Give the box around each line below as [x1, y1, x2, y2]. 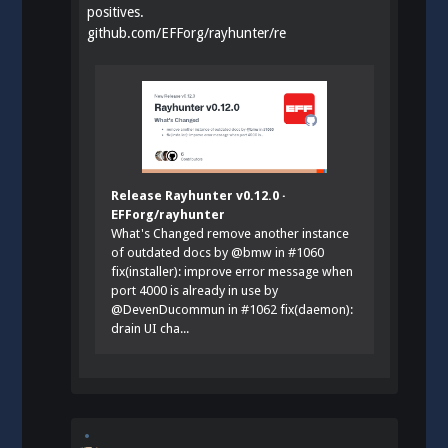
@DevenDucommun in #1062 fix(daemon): [111, 301, 354, 317]
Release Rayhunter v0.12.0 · [111, 187, 287, 203]
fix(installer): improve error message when [111, 263, 354, 279]
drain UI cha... [111, 320, 190, 336]
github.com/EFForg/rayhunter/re [87, 24, 287, 41]
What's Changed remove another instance [111, 225, 350, 241]
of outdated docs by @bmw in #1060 [111, 244, 325, 260]
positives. [87, 3, 145, 20]
